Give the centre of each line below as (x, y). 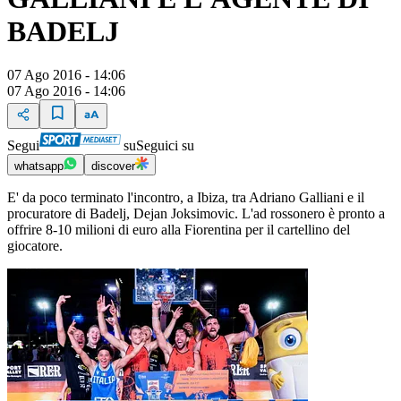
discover (113, 166)
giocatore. (35, 246)
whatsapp (39, 166)
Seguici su (165, 146)
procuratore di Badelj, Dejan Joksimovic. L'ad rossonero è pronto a (196, 214)
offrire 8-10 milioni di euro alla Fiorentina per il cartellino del (179, 230)
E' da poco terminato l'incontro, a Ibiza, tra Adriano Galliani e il (186, 198)
